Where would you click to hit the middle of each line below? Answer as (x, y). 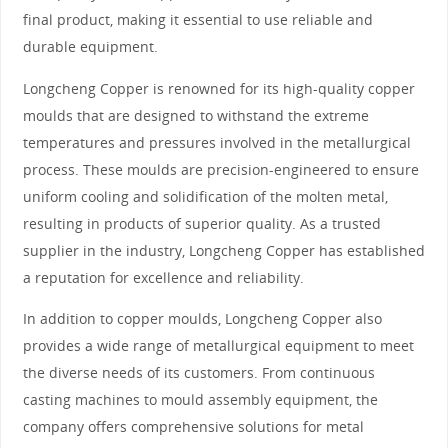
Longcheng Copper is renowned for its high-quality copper (218, 88)
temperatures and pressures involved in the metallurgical (216, 142)
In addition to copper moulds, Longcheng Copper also (202, 319)
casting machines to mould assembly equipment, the (200, 400)
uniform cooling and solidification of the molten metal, (205, 196)
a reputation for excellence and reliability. (163, 277)
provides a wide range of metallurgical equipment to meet (218, 346)
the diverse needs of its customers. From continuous (198, 373)
